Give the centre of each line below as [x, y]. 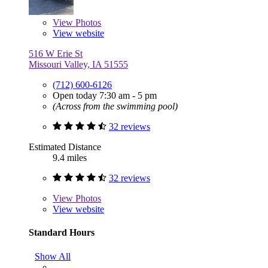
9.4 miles [70, 158]
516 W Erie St [56, 54]
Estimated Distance [65, 147]
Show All [53, 256]
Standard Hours [62, 233]
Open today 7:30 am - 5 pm [105, 96]
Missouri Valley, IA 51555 [78, 65]
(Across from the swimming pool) [115, 106]
